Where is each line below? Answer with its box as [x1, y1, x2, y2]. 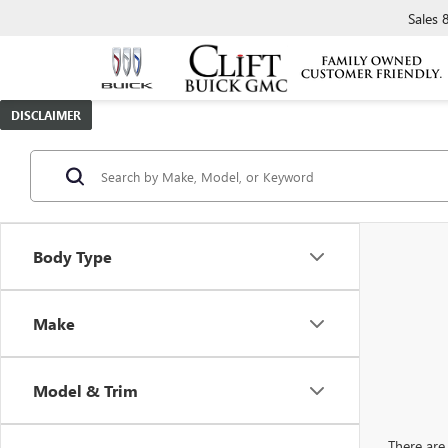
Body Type [33, 246, 112, 267]
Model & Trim [33, 380, 138, 401]
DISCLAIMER [11, 107, 81, 123]
